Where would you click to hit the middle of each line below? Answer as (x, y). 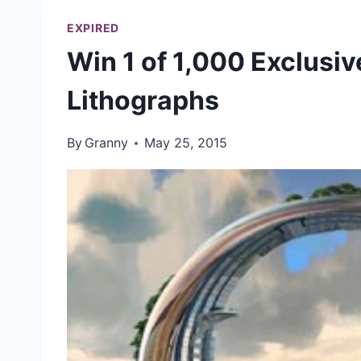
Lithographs (143, 100)
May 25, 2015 (186, 143)
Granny (107, 143)
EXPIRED (93, 28)
